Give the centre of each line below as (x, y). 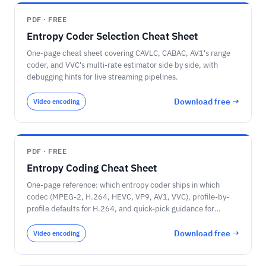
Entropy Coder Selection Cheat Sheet (112, 36)
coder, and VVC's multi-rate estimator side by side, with (122, 65)
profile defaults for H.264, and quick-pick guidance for (121, 209)
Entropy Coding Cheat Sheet (92, 168)
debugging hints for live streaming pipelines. (102, 77)
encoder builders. (57, 221)
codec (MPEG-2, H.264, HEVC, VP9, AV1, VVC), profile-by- (128, 197)
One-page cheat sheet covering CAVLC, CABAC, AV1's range (129, 53)
